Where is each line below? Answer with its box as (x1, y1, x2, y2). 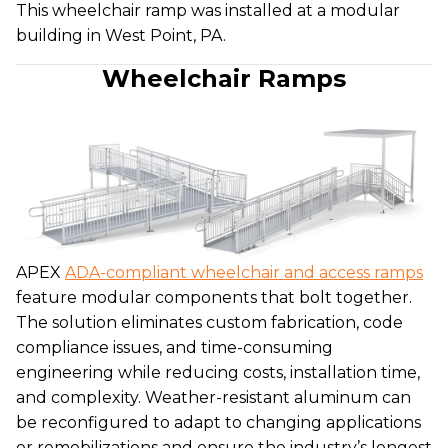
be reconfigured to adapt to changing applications (16, 412, 421, 432)
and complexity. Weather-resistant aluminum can (16, 387, 411, 407)
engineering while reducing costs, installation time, (16, 362, 420, 382)
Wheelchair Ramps (102, 64, 346, 94)
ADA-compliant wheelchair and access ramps (65, 262, 423, 282)
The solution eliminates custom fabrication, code (16, 312, 403, 332)
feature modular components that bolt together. (16, 287, 412, 307)
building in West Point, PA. (16, 26, 226, 46)
